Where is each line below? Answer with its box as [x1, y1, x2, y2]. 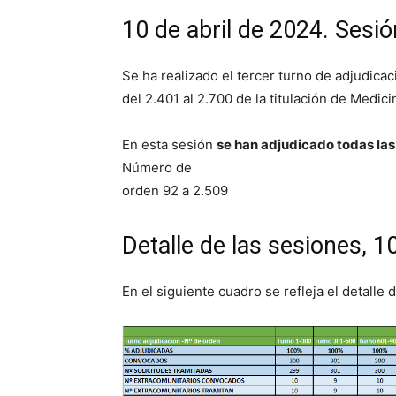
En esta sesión [122, 136, 217, 153]
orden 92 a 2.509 [122, 182, 228, 199]
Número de [122, 159, 192, 176]
